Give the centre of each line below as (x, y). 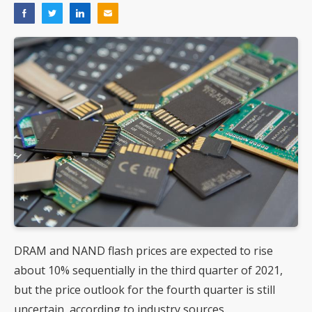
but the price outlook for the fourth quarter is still (145, 289)
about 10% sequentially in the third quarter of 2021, (148, 270)
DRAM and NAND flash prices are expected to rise (143, 250)
